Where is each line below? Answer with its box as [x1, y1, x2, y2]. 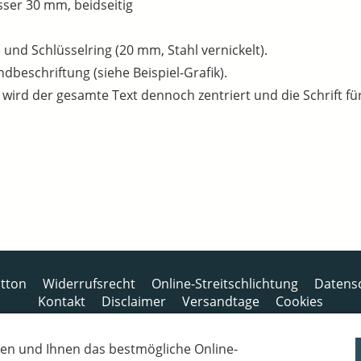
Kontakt [38, 293, 85, 311]
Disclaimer [102, 293, 166, 311]
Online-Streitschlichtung [151, 275, 298, 293]
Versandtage [182, 293, 259, 311]
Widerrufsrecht [43, 275, 135, 293]
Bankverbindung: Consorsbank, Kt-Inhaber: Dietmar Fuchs [4, 334, 357, 353]
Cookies [276, 293, 323, 311]
